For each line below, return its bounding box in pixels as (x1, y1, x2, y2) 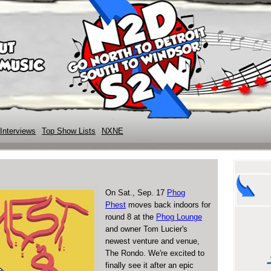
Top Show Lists (42, 126, 96, 135)
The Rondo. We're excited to (105, 248, 204, 258)
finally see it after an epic (105, 260, 194, 270)
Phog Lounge (156, 212, 202, 221)
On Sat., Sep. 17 (105, 188, 167, 197)
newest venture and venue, (105, 236, 200, 246)
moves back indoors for (126, 200, 211, 209)
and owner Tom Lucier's (105, 224, 188, 233)
